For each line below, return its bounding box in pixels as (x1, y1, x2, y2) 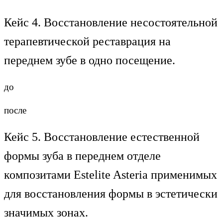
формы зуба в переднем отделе (4, 149, 161, 163)
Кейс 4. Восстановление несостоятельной (4, 15, 218, 29)
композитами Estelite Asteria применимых (4, 168, 217, 182)
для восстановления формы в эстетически (4, 187, 218, 201)
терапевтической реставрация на (4, 34, 171, 48)
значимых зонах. (4, 206, 88, 220)
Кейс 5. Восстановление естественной (4, 130, 200, 144)
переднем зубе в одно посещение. (4, 53, 175, 67)
